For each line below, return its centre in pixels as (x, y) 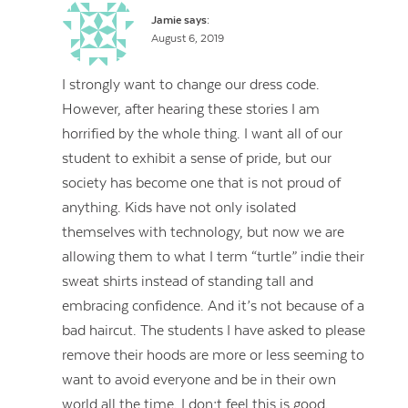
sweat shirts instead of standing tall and (188, 281)
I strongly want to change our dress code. (191, 84)
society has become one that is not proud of (202, 183)
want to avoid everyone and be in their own (199, 379)
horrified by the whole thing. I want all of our (203, 133)
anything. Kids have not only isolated (179, 207)
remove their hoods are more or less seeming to (214, 355)
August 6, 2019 (187, 38)
